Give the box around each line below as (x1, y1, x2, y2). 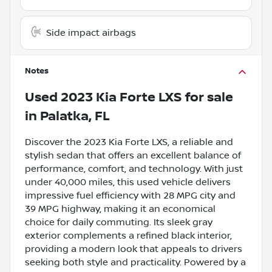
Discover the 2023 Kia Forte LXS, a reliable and (25, 136, 233, 148)
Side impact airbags (46, 27, 136, 38)
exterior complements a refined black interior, (25, 229, 232, 241)
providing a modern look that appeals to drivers (25, 243, 242, 254)
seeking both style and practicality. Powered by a (25, 256, 246, 268)
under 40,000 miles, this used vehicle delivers (25, 176, 231, 188)
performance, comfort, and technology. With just (25, 163, 243, 174)
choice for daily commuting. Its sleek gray (25, 216, 212, 228)
